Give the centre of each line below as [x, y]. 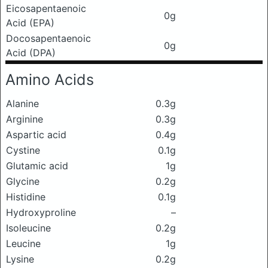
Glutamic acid [37, 166]
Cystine [23, 150]
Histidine [26, 197]
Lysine [20, 259]
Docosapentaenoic [48, 38]
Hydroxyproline [41, 212]
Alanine [22, 103]
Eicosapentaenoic [46, 8]
